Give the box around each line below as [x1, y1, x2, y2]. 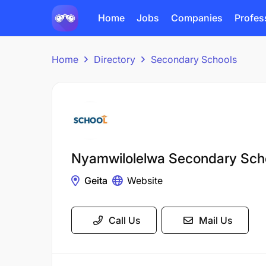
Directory [94, 53, 135, 65]
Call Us [109, 214, 141, 226]
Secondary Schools [151, 53, 237, 65]
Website [127, 175, 163, 186]
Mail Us [199, 214, 233, 226]
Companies [171, 12, 223, 24]
